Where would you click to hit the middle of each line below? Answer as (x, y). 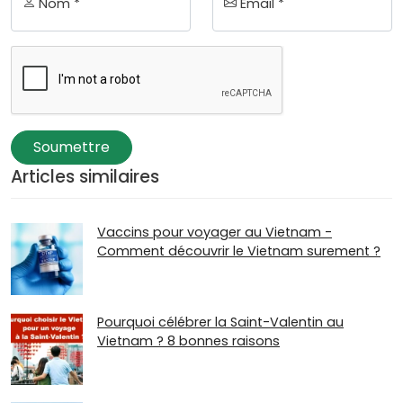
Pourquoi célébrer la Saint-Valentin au (220, 322)
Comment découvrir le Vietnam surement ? (239, 251)
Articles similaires (85, 176)
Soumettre (72, 147)
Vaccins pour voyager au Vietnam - (215, 233)
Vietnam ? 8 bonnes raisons (188, 340)
